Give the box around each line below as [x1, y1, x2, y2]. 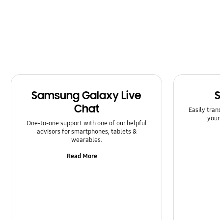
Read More [67, 152, 98, 161]
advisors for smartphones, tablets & [36, 127, 137, 136]
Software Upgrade [26, 67, 78, 75]
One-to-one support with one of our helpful [26, 119, 147, 127]
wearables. [71, 136, 102, 144]
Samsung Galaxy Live [31, 89, 142, 103]
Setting [26, 45, 46, 54]
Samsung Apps [26, 24, 67, 32]
